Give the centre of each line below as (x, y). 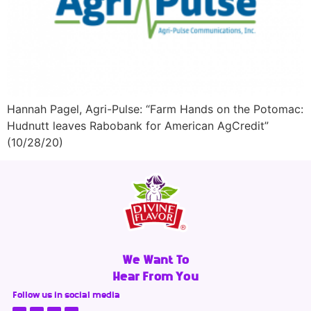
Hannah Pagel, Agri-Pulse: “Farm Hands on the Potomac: (155, 109)
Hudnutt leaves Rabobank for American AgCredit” (138, 125)
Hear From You (155, 276)
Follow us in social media (66, 294)
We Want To (155, 259)
